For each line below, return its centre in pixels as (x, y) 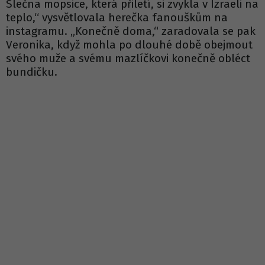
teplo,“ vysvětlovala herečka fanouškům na (117, 18)
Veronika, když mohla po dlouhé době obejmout (129, 45)
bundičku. (32, 72)
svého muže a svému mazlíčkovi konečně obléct (128, 59)
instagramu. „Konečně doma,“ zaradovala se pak (131, 31)
